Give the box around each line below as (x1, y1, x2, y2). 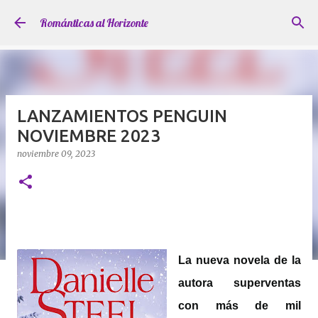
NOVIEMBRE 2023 (17, 126, 160, 146)
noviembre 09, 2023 (17, 148, 95, 159)
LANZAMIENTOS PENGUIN (17, 106, 227, 126)
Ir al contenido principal (98, 11, 220, 24)
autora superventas (178, 277, 301, 289)
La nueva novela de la (178, 254, 301, 266)
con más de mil (178, 300, 301, 312)
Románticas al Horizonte (40, 16, 148, 30)
